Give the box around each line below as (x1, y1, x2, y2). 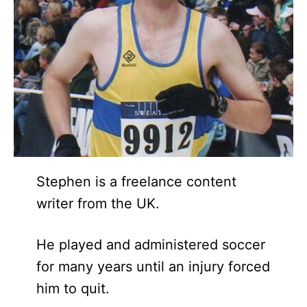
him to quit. (36, 280, 110, 297)
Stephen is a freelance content (36, 173, 236, 191)
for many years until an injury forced (36, 258, 270, 275)
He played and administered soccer (36, 236, 265, 254)
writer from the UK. (36, 195, 160, 212)
